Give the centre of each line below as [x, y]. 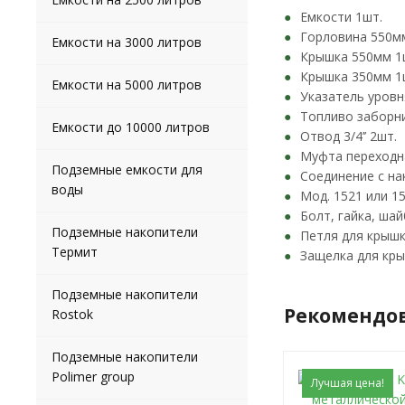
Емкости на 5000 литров [127, 85]
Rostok [72, 314]
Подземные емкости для [127, 170]
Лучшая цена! [348, 383]
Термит [75, 252]
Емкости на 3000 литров [127, 42]
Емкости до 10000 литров [131, 127]
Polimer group [93, 377]
